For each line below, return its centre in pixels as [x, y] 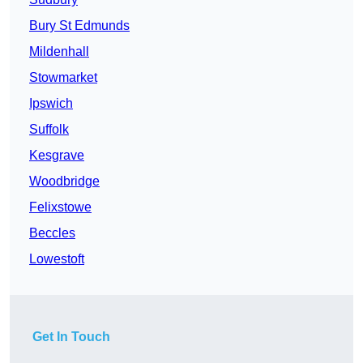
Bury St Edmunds [79, 26]
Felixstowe [60, 207]
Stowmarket [63, 78]
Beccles [52, 233]
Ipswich [51, 104]
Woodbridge [64, 181]
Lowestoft [57, 259]
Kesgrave [57, 156]
